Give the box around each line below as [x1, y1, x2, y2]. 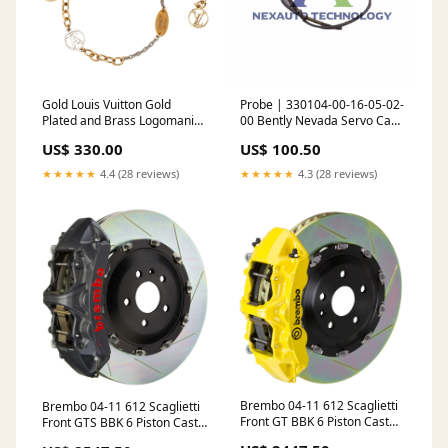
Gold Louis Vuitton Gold [42, 95, 171, 113]
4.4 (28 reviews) [97, 165, 179, 181]
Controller [240, 127, 296, 145]
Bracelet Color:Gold [42, 127, 151, 145]
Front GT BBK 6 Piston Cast [240, 413, 389, 431]
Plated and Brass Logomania [42, 111, 201, 129]
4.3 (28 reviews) [295, 165, 377, 181]
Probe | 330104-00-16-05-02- [240, 95, 404, 113]
